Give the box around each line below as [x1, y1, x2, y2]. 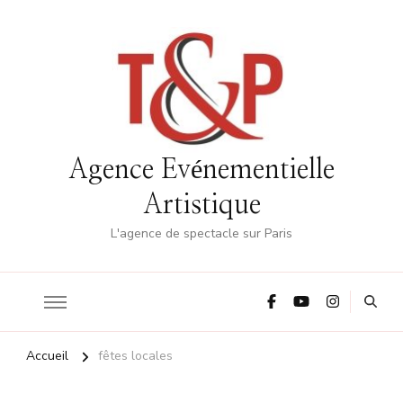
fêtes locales [98, 347, 173, 365]
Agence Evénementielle [68, 157, 335, 184]
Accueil [26, 347, 68, 365]
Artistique [142, 192, 261, 219]
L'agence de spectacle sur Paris [111, 225, 292, 243]
